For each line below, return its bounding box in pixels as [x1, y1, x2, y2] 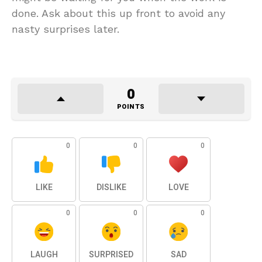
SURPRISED [89, 248, 133, 261]
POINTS [116, 101, 145, 112]
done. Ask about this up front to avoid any [12, 6, 225, 19]
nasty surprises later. [12, 22, 119, 35]
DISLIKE [96, 181, 126, 194]
